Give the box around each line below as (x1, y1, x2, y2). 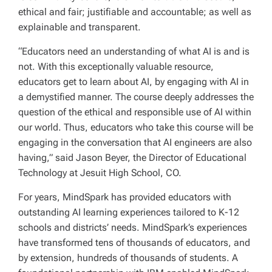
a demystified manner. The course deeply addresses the (18, 90, 254, 103)
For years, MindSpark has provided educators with (18, 191, 231, 203)
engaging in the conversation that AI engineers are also (18, 136, 252, 148)
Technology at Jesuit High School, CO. (18, 166, 182, 178)
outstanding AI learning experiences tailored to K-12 (18, 206, 239, 218)
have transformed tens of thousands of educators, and (18, 236, 250, 248)
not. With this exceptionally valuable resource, (18, 60, 214, 72)
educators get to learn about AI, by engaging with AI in (18, 75, 249, 87)
